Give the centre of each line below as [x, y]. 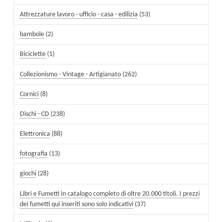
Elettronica [35, 134]
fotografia [33, 154]
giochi [28, 174]
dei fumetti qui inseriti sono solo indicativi [76, 204]
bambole [32, 35]
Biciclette [32, 55]
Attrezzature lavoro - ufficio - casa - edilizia [79, 14]
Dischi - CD [34, 114]
